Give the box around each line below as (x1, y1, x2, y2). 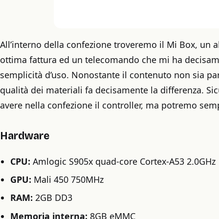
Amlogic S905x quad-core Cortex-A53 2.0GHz (32, 155, 216, 167)
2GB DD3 (32, 192, 72, 204)
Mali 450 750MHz (31, 173, 104, 185)
